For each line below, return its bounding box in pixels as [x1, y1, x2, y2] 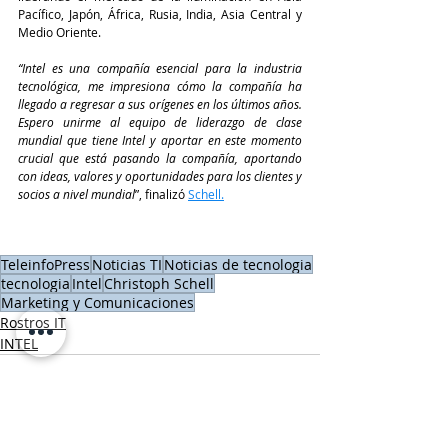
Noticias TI [92, 254, 162, 274]
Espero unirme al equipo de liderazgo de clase [18, 113, 302, 130]
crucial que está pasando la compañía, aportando [18, 149, 302, 166]
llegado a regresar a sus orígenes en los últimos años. [18, 95, 302, 112]
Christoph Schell [104, 273, 214, 293]
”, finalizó [135, 185, 185, 202]
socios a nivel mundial [18, 185, 135, 202]
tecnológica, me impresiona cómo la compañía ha [18, 77, 302, 94]
